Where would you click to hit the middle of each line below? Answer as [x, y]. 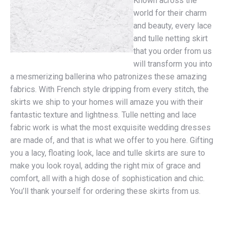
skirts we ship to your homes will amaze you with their [107, 102]
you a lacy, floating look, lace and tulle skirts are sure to [108, 153]
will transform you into [173, 64]
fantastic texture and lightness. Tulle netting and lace [103, 115]
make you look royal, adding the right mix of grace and [105, 166]
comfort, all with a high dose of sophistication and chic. [107, 178]
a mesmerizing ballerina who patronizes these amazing [108, 77]
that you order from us [173, 51]
